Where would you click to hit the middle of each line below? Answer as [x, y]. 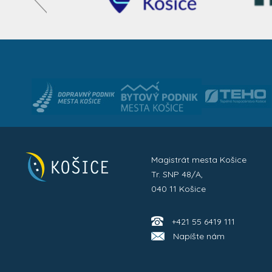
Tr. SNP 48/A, [177, 174]
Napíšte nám [199, 236]
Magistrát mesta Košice [199, 160]
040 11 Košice [179, 189]
